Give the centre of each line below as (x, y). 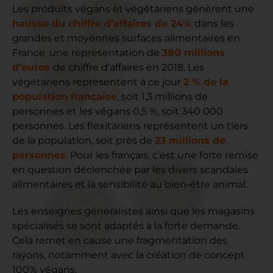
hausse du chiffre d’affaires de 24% (103, 23)
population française (65, 96)
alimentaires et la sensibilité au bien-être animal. (130, 184)
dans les (214, 23)
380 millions (193, 52)
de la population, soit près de (83, 140)
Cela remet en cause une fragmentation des (120, 240)
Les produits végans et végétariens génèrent (122, 9)
